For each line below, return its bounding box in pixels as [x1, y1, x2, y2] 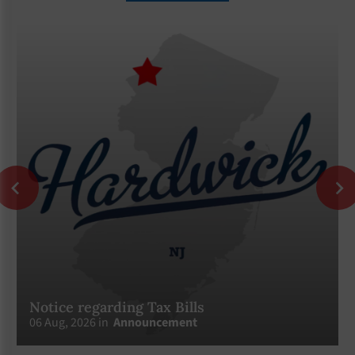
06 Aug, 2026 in [29, 313, 113, 331]
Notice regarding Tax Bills [29, 297, 204, 316]
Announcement [113, 313, 197, 331]
